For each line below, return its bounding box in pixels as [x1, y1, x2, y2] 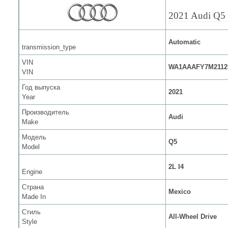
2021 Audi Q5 [168, 10, 225, 21]
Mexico [168, 188, 191, 195]
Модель [22, 133, 46, 141]
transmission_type [22, 43, 76, 51]
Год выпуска [22, 83, 60, 91]
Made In [22, 193, 46, 201]
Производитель [22, 108, 69, 116]
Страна [22, 183, 44, 191]
